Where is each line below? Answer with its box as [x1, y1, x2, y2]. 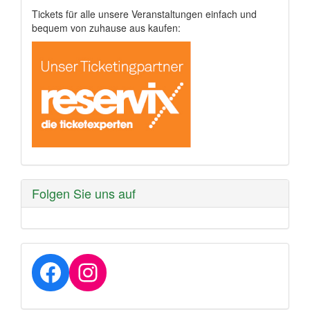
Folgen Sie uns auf [32, 184, 136, 203]
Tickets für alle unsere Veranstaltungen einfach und [32, 7, 257, 21]
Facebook [37, 253, 146, 289]
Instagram [75, 253, 185, 289]
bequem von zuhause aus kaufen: [32, 21, 181, 35]
